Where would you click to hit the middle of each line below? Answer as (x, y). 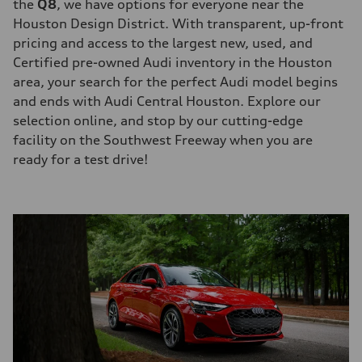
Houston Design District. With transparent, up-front (178, 23)
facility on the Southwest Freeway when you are (163, 139)
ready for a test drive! (81, 159)
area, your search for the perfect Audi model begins (175, 81)
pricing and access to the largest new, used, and (163, 42)
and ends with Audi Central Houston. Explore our (167, 101)
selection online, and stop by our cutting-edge (158, 120)
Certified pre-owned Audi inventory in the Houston (173, 62)
